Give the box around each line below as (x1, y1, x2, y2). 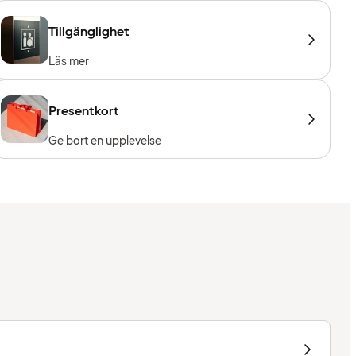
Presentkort (48, 103, 120, 121)
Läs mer (48, 54, 90, 70)
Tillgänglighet (48, 23, 130, 41)
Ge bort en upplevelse (48, 133, 162, 149)
